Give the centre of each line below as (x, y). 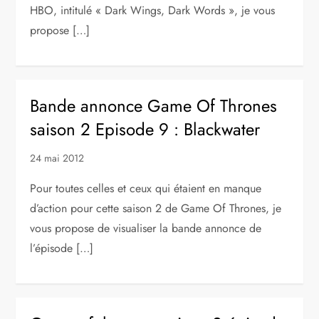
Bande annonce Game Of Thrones (154, 106)
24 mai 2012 (57, 158)
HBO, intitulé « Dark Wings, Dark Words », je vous (153, 10)
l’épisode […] (62, 248)
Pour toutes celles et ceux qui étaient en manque (146, 188)
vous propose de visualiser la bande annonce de (146, 228)
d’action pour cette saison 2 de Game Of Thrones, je (156, 208)
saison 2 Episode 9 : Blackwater (145, 129)
